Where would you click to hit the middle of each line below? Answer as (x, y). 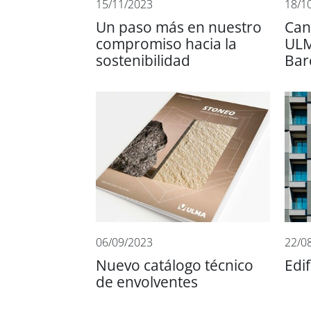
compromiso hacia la (166, 44)
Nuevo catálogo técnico (175, 265)
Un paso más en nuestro (179, 27)
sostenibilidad (143, 60)
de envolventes (147, 282)
